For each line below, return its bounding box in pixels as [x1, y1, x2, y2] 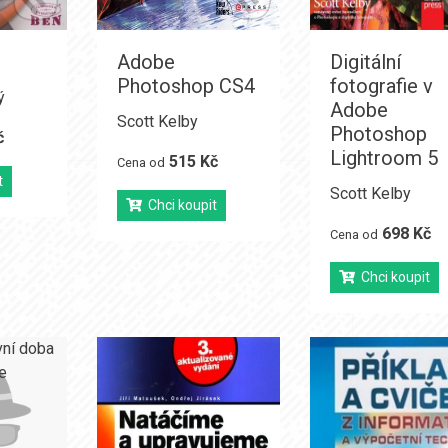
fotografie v [330, 74, 434, 98]
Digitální [330, 50, 402, 74]
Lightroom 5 [330, 146, 439, 170]
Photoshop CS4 [116, 74, 255, 98]
